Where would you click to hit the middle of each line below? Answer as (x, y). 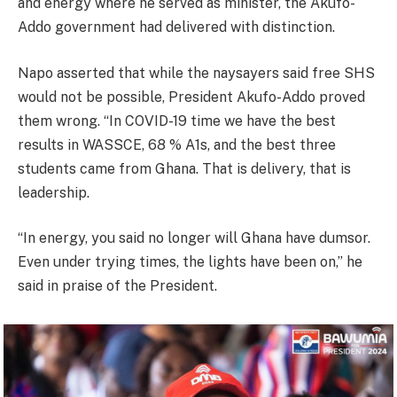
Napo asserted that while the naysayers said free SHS (196, 73)
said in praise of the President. (117, 286)
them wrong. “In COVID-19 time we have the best (177, 121)
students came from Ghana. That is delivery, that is (184, 168)
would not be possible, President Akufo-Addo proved (191, 97)
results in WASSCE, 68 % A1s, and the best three (177, 144)
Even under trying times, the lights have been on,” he (190, 262)
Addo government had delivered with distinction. (176, 27)
